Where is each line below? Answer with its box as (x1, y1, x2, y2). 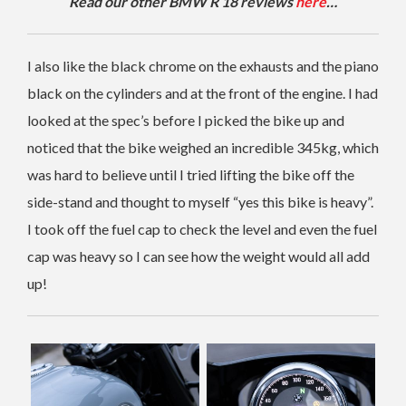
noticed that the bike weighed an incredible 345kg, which (27, 138, 379, 156)
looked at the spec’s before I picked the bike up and (27, 111, 344, 129)
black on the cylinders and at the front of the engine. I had (27, 83, 378, 101)
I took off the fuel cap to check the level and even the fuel (27, 219, 377, 237)
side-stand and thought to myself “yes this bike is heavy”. (27, 192, 373, 210)
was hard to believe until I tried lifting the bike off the (27, 165, 354, 183)
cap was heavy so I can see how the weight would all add (27, 246, 370, 265)
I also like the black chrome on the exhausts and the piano (27, 56, 379, 74)
